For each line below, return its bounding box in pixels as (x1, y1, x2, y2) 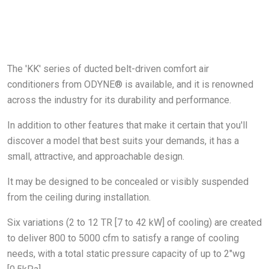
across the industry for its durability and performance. (7, 94, 231, 106)
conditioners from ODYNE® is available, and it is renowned (7, 78, 253, 90)
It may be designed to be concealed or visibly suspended (7, 175, 249, 187)
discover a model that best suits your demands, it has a (7, 134, 239, 147)
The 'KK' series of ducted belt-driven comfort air (7, 62, 209, 74)
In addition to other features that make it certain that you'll (7, 119, 247, 131)
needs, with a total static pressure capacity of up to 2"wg (7, 247, 245, 259)
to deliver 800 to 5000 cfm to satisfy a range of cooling (7, 232, 239, 244)
